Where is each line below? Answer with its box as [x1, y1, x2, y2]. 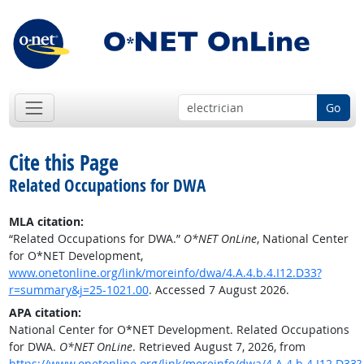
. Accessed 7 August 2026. [148, 282, 289, 298]
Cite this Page [8, 148, 119, 178]
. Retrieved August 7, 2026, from [132, 339, 305, 355]
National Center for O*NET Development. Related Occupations [8, 322, 349, 338]
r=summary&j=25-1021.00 [8, 282, 149, 298]
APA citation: [8, 305, 81, 321]
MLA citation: [8, 214, 84, 230]
